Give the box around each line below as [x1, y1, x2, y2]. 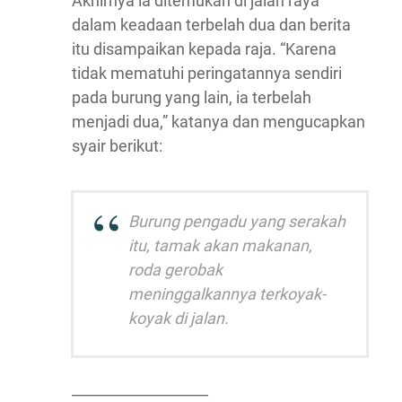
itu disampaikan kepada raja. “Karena [72, 39, 336, 58]
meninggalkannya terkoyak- [128, 284, 326, 303]
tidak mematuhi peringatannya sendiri [72, 64, 342, 83]
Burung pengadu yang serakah [128, 212, 345, 231]
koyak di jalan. [128, 309, 229, 328]
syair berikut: [72, 136, 162, 155]
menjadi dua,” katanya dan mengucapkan [72, 112, 365, 131]
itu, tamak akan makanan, [128, 236, 312, 255]
